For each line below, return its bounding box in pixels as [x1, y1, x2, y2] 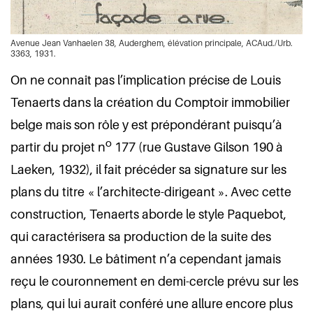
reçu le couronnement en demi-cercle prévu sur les [10, 274, 298, 289]
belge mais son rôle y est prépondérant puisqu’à [10, 117, 282, 132]
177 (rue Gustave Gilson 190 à [112, 140, 283, 154]
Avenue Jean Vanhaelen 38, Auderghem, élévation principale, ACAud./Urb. [10, 38, 293, 48]
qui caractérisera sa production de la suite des [10, 229, 271, 244]
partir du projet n [10, 140, 105, 154]
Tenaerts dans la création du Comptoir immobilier [10, 95, 290, 110]
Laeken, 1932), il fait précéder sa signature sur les [10, 162, 286, 177]
